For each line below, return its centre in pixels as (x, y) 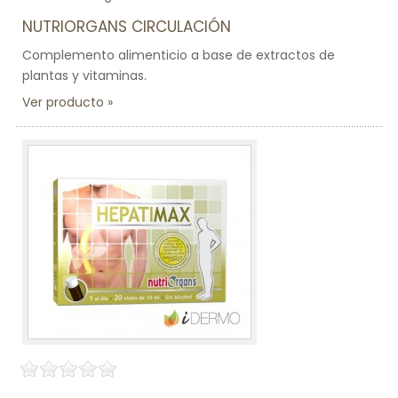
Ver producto (63, 102)
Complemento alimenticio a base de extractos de (179, 55)
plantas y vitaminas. (84, 76)
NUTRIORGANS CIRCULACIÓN (127, 27)
